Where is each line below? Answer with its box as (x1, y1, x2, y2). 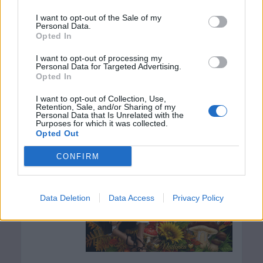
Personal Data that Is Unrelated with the (36, 110, 184, 120)
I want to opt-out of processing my (36, 53, 162, 63)
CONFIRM (56, 151, 100, 161)
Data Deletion (39, 193, 90, 203)
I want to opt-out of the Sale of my (36, 13, 161, 22)
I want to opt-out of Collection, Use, (36, 94, 166, 103)
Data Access (108, 193, 154, 203)
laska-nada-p (113, 85, 159, 96)
